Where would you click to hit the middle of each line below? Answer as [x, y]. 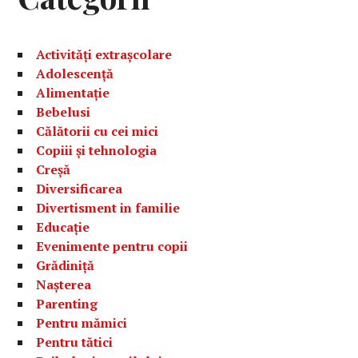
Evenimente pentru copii [112, 247]
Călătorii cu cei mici [97, 131]
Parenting [67, 304]
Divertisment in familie [108, 208]
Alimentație [73, 93]
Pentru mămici [82, 323]
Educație [63, 227]
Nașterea [64, 285]
